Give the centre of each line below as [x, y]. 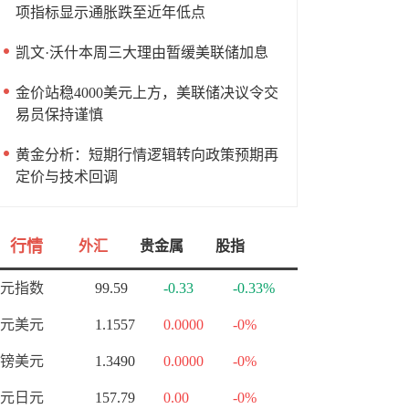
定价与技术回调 [67, 177]
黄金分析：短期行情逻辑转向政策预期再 [147, 155]
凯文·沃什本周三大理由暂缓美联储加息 [142, 52]
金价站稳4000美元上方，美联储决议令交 [147, 93]
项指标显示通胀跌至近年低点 [110, 12]
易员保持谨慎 [59, 115]
